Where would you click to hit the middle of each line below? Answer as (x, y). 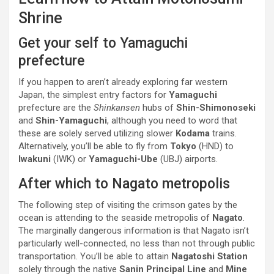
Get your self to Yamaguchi (103, 43)
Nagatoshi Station (209, 257)
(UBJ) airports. (188, 159)
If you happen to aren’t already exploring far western (123, 82)
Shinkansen (117, 108)
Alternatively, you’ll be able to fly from (94, 146)
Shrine (40, 18)
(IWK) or (70, 159)
